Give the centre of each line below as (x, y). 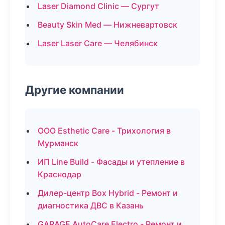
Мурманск (58, 143)
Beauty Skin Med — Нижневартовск (107, 25)
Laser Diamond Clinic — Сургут (98, 6)
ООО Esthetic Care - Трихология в (104, 131)
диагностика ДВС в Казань (91, 205)
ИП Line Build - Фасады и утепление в (111, 162)
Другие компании (75, 90)
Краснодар (60, 174)
